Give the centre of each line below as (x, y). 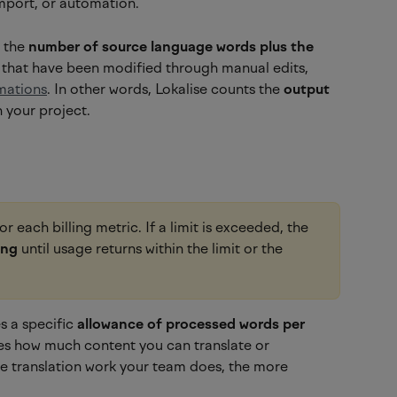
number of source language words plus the (173, 46)
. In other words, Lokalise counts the (165, 89)
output (307, 89)
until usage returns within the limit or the (152, 248)
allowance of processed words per (193, 323)
